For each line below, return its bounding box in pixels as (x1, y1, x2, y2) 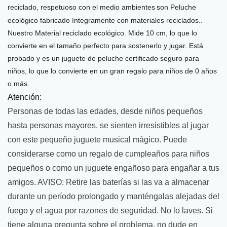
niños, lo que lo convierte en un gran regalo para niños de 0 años (8, 66, 217, 75)
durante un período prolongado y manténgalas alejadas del (8, 192, 219, 201)
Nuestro (8, 28, 35, 37)
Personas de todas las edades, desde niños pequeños (8, 106, 203, 116)
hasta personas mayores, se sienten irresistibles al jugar (8, 121, 209, 130)
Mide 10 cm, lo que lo (126, 28, 197, 37)
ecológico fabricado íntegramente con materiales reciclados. (8, 16, 201, 24)
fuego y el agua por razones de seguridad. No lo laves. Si (8, 206, 213, 215)
